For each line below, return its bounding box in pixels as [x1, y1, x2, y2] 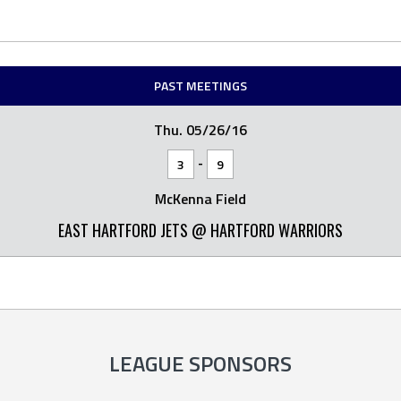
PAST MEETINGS [154, 76, 247, 95]
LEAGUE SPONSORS [109, 346, 292, 380]
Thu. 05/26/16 [154, 119, 247, 141]
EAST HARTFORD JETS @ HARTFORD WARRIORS [58, 218, 343, 242]
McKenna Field [155, 188, 246, 209]
